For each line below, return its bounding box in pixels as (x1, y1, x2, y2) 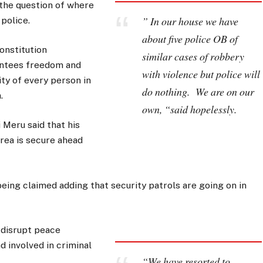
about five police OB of (141, 32, 238, 46)
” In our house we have (141, 14, 238, 29)
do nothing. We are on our (141, 85, 254, 99)
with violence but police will (141, 67, 260, 82)
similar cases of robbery (141, 49, 244, 64)
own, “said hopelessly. (141, 102, 237, 117)
